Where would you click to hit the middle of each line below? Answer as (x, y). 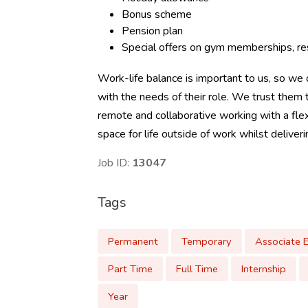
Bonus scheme (157, 14)
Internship (264, 269)
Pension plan (152, 31)
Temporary (207, 241)
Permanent (133, 241)
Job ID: (115, 163)
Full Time (197, 269)
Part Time (130, 269)
